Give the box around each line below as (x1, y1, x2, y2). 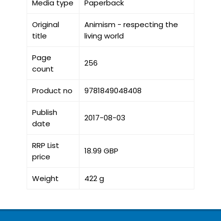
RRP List (32, 140, 59, 151)
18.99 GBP (84, 146, 118, 156)
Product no (32, 85, 73, 96)
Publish (32, 107, 57, 118)
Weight (32, 173, 59, 184)
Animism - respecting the (84, 19, 178, 30)
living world (84, 31, 124, 41)
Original (32, 19, 59, 30)
